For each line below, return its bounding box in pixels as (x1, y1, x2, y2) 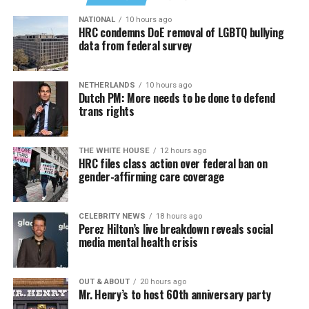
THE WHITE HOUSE (78, 146, 150, 155)
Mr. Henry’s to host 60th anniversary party (78, 286, 271, 303)
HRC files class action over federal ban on (78, 154, 268, 172)
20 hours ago (139, 277, 186, 286)
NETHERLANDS (78, 80, 135, 90)
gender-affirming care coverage (78, 168, 225, 185)
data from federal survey (78, 37, 192, 54)
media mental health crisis (78, 233, 198, 250)
